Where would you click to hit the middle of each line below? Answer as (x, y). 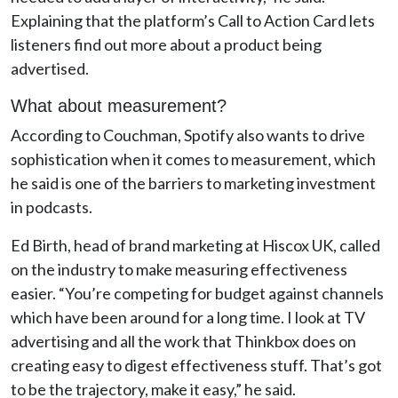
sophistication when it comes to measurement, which (193, 159)
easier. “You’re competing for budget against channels (197, 293)
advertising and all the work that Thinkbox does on (183, 341)
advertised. (50, 68)
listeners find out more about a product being (166, 44)
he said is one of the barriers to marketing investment (193, 183)
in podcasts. (53, 207)
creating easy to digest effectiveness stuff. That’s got (196, 365)
